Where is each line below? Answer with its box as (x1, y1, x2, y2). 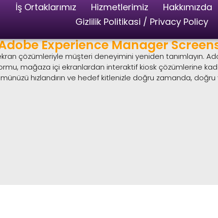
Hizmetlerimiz (91, 1, 149, 13)
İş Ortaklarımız (16, 1, 77, 13)
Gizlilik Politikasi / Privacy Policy (75, 16, 209, 28)
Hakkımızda (163, 1, 213, 13)
